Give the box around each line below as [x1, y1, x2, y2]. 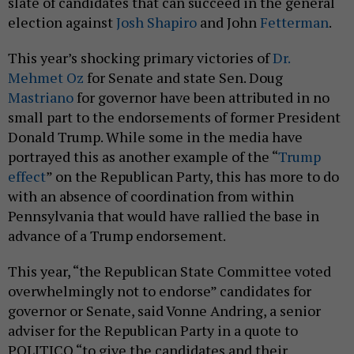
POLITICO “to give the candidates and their [8, 322, 288, 342]
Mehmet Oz [8, 50, 84, 70]
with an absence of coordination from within [8, 168, 294, 188]
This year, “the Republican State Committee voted [8, 243, 331, 263]
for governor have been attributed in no [73, 70, 330, 89]
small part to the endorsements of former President [8, 89, 341, 109]
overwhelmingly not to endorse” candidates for [8, 263, 311, 283]
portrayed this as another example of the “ [8, 129, 278, 149]
